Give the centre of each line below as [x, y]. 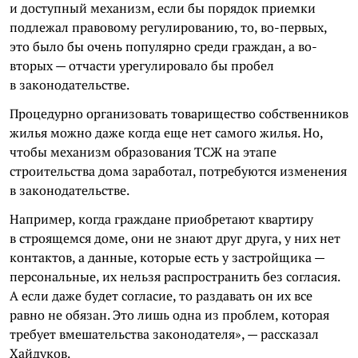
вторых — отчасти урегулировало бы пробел [142, 66]
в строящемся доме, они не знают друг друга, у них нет [175, 238]
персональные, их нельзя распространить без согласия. [175, 276]
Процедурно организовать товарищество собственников [179, 113]
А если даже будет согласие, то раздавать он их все [161, 296]
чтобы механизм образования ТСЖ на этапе [143, 152]
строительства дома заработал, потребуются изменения [178, 171]
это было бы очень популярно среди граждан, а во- [163, 46]
